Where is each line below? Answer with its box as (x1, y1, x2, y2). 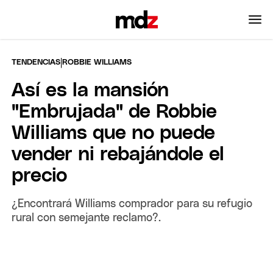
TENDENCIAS (12, 58, 61, 66)
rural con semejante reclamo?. (12, 212, 161, 224)
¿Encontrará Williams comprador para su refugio (12, 198, 253, 210)
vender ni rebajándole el (12, 144, 225, 165)
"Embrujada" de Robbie (12, 102, 218, 122)
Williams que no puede (12, 123, 216, 143)
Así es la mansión (12, 80, 169, 101)
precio (12, 166, 68, 186)
